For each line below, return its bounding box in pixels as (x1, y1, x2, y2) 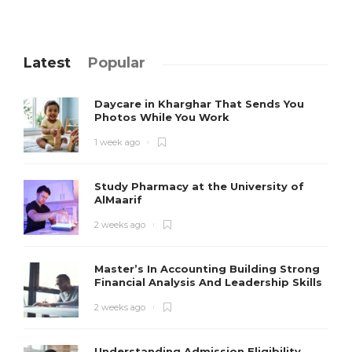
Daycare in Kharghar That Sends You (94, 97, 304, 111)
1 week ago (94, 137, 140, 148)
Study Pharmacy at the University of (94, 180, 304, 193)
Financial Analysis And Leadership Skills (94, 276, 325, 289)
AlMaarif (94, 193, 145, 207)
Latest (24, 54, 71, 72)
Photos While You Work (94, 111, 233, 124)
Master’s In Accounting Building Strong (94, 262, 320, 276)
